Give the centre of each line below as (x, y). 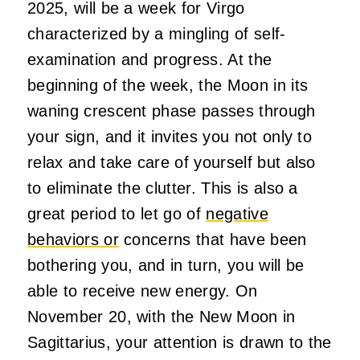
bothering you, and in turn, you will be (166, 266)
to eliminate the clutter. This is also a (163, 188)
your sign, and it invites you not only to (170, 137)
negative (237, 214)
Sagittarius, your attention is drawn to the (180, 343)
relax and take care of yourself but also (172, 163)
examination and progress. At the (150, 60)
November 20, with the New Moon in (162, 317)
